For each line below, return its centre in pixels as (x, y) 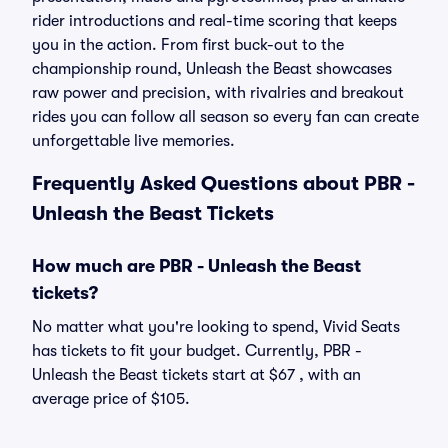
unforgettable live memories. (133, 141)
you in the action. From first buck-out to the (188, 45)
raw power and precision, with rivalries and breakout (218, 93)
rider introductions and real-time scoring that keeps (214, 21)
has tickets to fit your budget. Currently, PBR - (197, 351)
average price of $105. (111, 399)
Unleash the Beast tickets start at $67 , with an (196, 375)
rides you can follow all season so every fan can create (225, 117)
